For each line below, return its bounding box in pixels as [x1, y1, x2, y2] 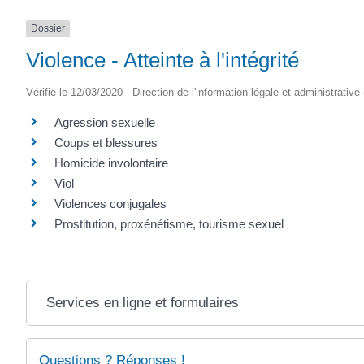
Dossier [31, 23, 65, 35]
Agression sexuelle [54, 115, 155, 129]
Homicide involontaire [54, 155, 168, 170]
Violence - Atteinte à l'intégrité [26, 47, 299, 72]
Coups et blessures [54, 135, 158, 149]
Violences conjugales [54, 196, 167, 210]
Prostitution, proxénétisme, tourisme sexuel [54, 216, 284, 231]
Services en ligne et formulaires [45, 294, 239, 310]
